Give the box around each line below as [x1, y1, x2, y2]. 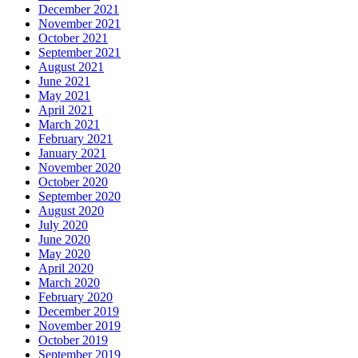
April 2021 [38, 102, 93, 117]
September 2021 [38, 45, 121, 59]
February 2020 [38, 289, 113, 304]
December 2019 [38, 304, 119, 318]
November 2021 [38, 16, 121, 30]
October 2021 [38, 30, 108, 45]
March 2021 [38, 117, 100, 131]
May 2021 [38, 88, 90, 102]
